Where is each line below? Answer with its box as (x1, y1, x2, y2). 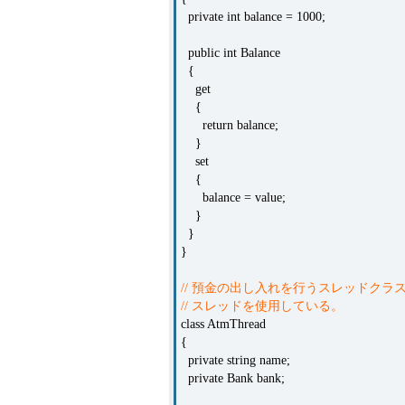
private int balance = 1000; (181, 10, 325, 24)
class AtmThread (181, 317, 266, 331)
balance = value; (181, 191, 286, 204)
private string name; (181, 353, 290, 367)
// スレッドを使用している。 (181, 299, 344, 313)
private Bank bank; (181, 372, 285, 385)
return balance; (181, 118, 278, 132)
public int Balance (181, 46, 280, 60)
